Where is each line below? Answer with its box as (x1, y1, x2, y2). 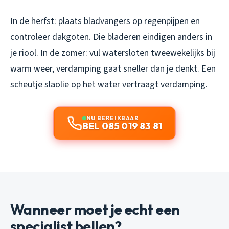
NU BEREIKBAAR (86, 114, 139, 122)
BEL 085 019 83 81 (82, 120, 163, 132)
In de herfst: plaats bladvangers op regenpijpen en (10, 15, 200, 28)
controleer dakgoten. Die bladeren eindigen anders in (10, 31, 212, 44)
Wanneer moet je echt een (10, 200, 180, 219)
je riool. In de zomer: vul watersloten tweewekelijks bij (10, 47, 215, 60)
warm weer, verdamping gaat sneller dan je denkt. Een (10, 62, 216, 76)
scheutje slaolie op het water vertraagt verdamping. (10, 78, 208, 91)
